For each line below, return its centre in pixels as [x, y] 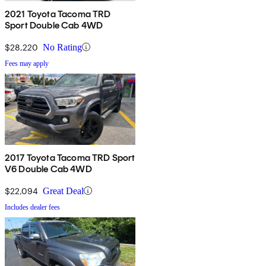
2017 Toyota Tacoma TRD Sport [70, 157]
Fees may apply [27, 63]
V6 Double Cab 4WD [48, 169]
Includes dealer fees [32, 207]
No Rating [62, 47]
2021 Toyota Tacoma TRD [58, 14]
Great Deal [63, 191]
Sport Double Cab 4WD [54, 25]
